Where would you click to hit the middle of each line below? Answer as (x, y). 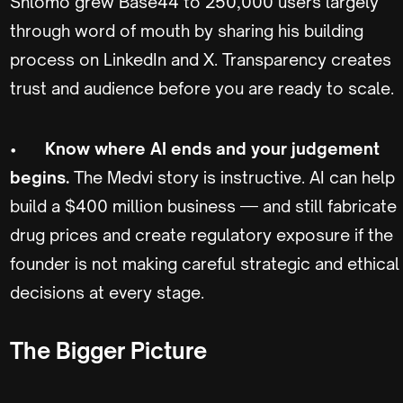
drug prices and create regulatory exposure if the (201, 234)
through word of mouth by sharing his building (187, 30)
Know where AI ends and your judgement (212, 148)
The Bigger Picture (108, 350)
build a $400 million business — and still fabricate (203, 206)
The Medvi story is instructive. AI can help (234, 177)
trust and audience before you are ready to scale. (202, 88)
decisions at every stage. (107, 292)
